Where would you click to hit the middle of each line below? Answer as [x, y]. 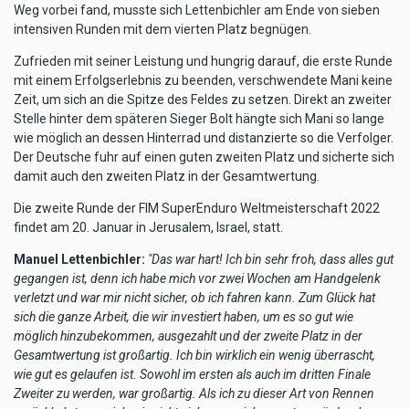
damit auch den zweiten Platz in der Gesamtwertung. [167, 176]
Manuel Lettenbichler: [79, 259]
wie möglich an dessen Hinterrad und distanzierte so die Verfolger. [204, 137]
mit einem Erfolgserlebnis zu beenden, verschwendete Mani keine [203, 80]
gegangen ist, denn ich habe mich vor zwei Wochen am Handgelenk [197, 278]
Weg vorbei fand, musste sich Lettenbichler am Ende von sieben [197, 10]
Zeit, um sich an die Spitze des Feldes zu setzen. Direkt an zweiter [203, 99]
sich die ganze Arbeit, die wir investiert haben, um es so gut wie [184, 316]
